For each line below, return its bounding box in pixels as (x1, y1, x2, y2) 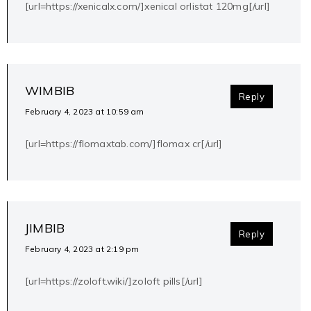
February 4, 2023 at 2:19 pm (25, 244, 140, 255)
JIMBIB (25, 220, 65, 237)
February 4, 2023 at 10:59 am (25, 106, 144, 117)
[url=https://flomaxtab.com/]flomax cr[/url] (25, 137, 223, 151)
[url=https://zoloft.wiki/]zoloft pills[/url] (25, 275, 203, 288)
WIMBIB (25, 83, 75, 99)
